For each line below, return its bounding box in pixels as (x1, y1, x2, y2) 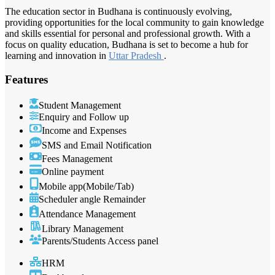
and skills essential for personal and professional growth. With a (5, 28, 250, 39)
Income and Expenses (42, 125, 126, 136)
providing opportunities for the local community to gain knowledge (5, 17, 264, 28)
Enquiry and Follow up (39, 111, 129, 122)
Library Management (42, 223, 123, 234)
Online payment (42, 166, 104, 177)
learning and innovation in (5, 50, 109, 61)
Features (5, 73, 48, 87)
